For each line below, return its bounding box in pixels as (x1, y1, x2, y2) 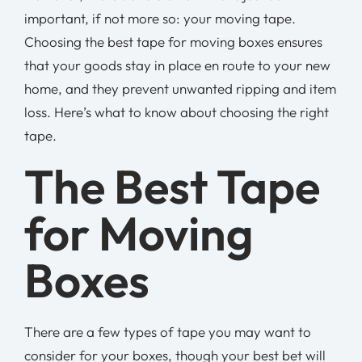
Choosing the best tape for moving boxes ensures (23, 32, 322, 50)
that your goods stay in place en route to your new (23, 56, 330, 74)
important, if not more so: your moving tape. (23, 9, 296, 27)
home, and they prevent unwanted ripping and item (23, 79, 336, 97)
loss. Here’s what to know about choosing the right (23, 103, 329, 120)
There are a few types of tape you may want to (23, 322, 311, 340)
